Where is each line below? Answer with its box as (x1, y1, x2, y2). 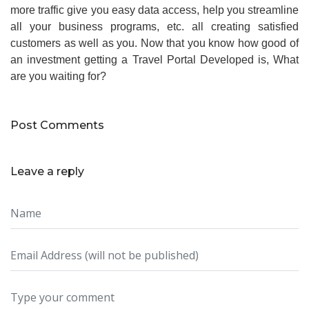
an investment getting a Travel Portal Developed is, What (10, 54, 299, 66)
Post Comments (10, 119, 107, 132)
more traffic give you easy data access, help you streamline (10, 4, 299, 17)
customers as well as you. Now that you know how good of (10, 37, 299, 50)
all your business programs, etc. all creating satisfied (10, 21, 299, 33)
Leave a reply (10, 165, 84, 179)
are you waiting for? (10, 70, 106, 83)
